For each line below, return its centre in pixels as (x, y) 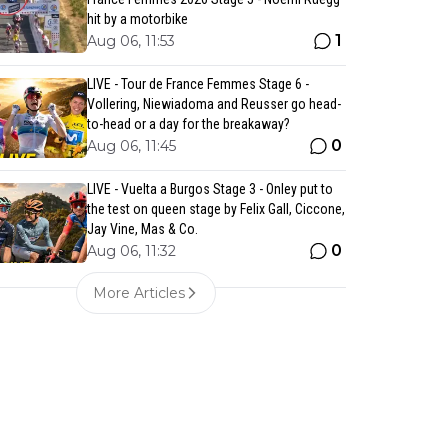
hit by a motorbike (137, 19)
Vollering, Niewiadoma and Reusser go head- (213, 104)
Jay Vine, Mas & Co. (142, 229)
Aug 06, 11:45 (131, 146)
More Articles (139, 293)
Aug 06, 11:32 (131, 251)
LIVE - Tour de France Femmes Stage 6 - (197, 84)
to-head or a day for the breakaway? (188, 124)
